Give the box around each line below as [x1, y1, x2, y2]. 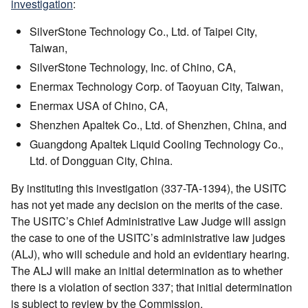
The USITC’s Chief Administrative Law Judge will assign [11, 212, 286, 229]
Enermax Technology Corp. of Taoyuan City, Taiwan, [30, 78, 283, 94]
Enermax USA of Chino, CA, [30, 97, 168, 113]
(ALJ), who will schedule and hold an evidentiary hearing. [11, 245, 289, 262]
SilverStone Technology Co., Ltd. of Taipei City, [30, 23, 257, 39]
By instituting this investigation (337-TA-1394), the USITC [11, 179, 287, 196]
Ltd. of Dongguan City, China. [30, 152, 173, 168]
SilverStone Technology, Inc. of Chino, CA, [30, 58, 236, 75]
